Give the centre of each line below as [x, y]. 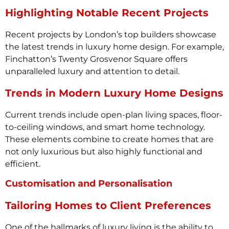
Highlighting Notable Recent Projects [107, 13]
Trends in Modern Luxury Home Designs [114, 93]
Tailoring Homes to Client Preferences [108, 206]
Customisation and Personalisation [89, 184]
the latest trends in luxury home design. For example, [114, 47]
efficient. [23, 164]
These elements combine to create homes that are [109, 139]
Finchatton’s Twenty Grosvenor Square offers [96, 59]
